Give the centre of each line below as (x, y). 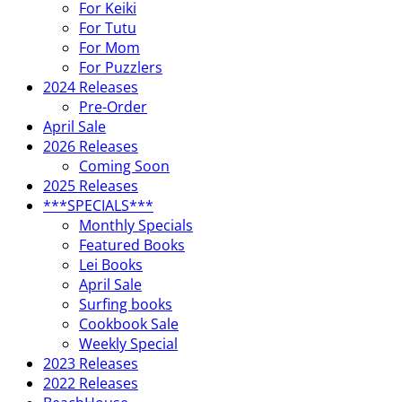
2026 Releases (91, 146)
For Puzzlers (121, 67)
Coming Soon (124, 166)
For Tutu (108, 28)
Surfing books (126, 304)
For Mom (109, 48)
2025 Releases (91, 186)
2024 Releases (91, 87)
